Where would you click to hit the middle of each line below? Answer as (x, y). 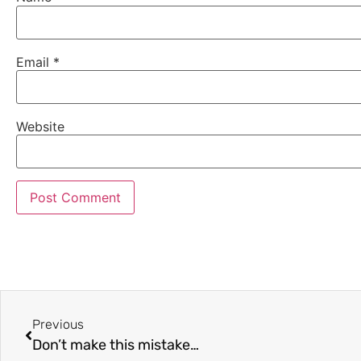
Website (40, 127)
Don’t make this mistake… (116, 345)
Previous (58, 325)
